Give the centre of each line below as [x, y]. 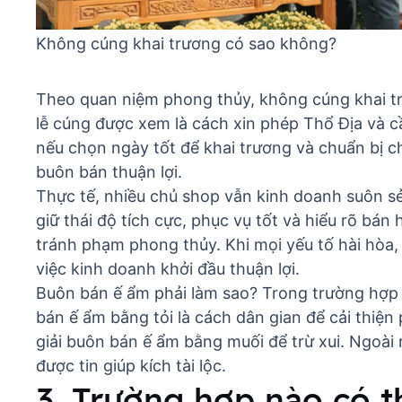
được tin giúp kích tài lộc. [131, 366]
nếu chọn [74, 148]
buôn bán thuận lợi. [109, 172]
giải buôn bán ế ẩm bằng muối [150, 342]
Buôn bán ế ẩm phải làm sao [143, 293]
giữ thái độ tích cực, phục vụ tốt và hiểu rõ [199, 221]
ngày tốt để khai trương [201, 148]
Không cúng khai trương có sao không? [186, 44]
